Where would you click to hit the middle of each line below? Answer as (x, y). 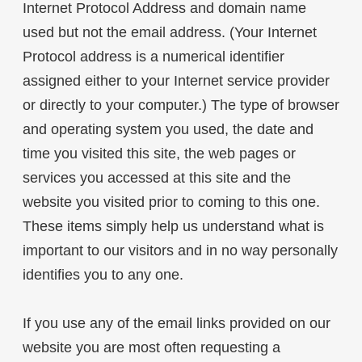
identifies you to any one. (103, 275)
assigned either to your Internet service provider (176, 81)
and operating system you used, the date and (168, 130)
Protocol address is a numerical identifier (153, 57)
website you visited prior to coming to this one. (171, 202)
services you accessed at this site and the (156, 178)
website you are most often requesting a (151, 348)
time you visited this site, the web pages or (159, 154)
